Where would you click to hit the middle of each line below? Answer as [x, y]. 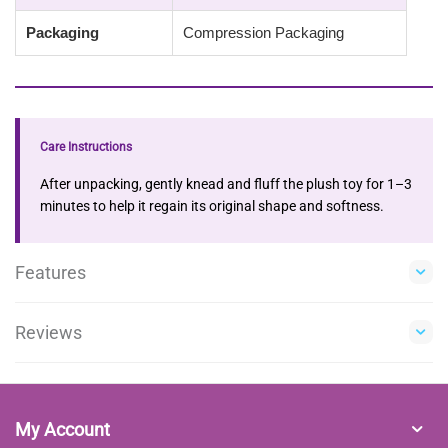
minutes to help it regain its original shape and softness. [212, 205]
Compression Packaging [263, 32]
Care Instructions [86, 146]
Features [50, 272]
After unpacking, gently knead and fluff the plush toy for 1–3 [226, 183]
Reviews [48, 332]
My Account [62, 429]
